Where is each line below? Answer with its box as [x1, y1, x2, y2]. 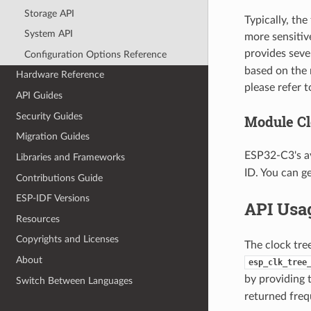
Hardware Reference [16, 69, 105, 81]
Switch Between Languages [16, 275, 133, 286]
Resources [16, 213, 60, 224]
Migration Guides [16, 131, 90, 142]
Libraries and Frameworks [16, 151, 126, 162]
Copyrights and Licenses [16, 234, 119, 245]
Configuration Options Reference [24, 49, 167, 60]
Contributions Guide [16, 172, 103, 183]
